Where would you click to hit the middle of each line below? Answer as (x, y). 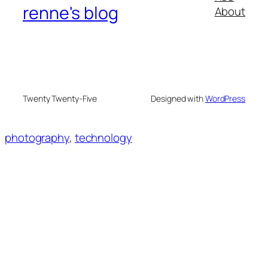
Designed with (178, 99)
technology (103, 138)
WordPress (225, 99)
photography (37, 138)
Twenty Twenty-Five (60, 99)
